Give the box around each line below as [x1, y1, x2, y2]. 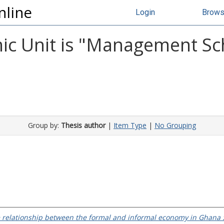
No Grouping [154, 120, 196, 130]
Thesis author [61, 120, 105, 130]
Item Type [113, 120, 146, 130]
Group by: [28, 120, 61, 130]
